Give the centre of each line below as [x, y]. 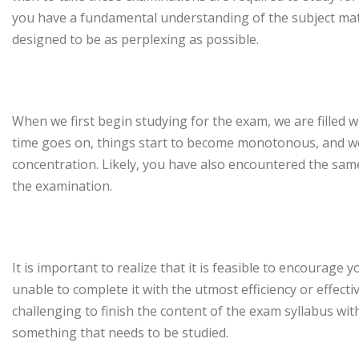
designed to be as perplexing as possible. [137, 39]
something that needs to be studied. [123, 332]
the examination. [65, 186]
